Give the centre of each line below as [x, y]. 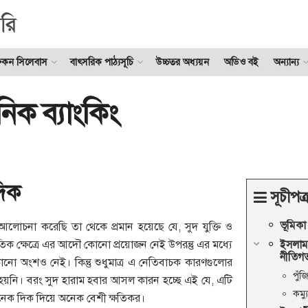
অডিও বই [241, 62]
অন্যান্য [286, 62]
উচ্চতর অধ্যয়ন [183, 62]
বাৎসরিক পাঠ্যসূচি [102, 62]
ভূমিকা [293, 225]
